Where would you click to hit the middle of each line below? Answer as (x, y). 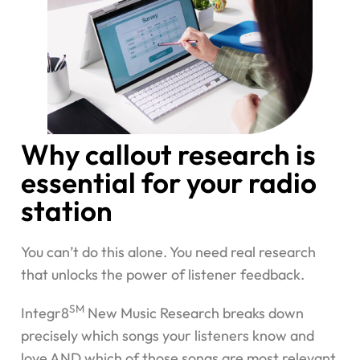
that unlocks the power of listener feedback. (163, 274)
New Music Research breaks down (194, 313)
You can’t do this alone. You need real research (168, 252)
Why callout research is (168, 154)
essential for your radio (169, 182)
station (67, 210)
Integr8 (45, 313)
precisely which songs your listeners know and (168, 335)
